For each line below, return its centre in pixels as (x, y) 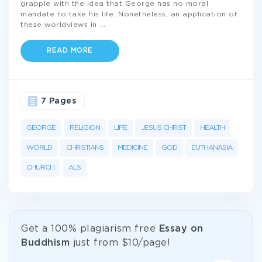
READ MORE (70, 51)
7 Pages (58, 101)
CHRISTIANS (85, 148)
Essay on (181, 229)
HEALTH (212, 128)
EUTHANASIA (212, 148)
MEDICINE (132, 148)
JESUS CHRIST (163, 128)
